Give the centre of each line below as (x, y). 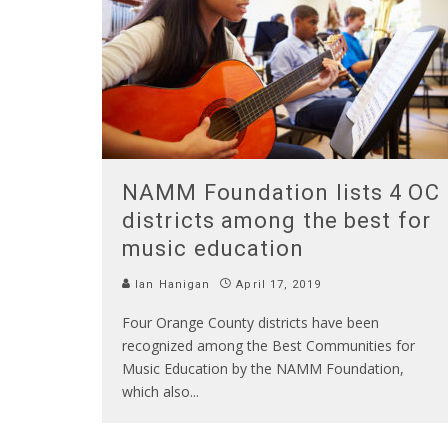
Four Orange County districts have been (250, 322)
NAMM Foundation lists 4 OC (281, 192)
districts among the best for (276, 220)
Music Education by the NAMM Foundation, (263, 368)
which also (156, 391)
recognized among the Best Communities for (268, 345)
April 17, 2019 (278, 284)
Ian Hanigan (171, 284)
